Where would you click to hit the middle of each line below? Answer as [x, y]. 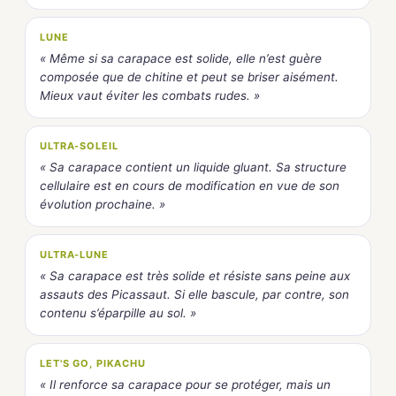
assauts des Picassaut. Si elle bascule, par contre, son [194, 295]
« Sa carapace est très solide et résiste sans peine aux [195, 276]
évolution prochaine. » [103, 205]
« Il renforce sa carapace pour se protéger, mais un [185, 385]
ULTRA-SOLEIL [79, 146]
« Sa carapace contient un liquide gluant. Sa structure [193, 168]
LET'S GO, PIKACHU [93, 364]
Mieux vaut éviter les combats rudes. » [150, 96]
